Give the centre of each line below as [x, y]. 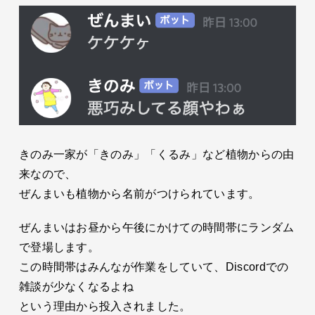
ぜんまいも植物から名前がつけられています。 [139, 194]
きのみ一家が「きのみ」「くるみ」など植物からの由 [156, 155]
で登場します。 [59, 247]
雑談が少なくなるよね [76, 287]
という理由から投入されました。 [105, 307]
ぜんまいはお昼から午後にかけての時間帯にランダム [156, 228]
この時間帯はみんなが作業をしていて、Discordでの [154, 267]
